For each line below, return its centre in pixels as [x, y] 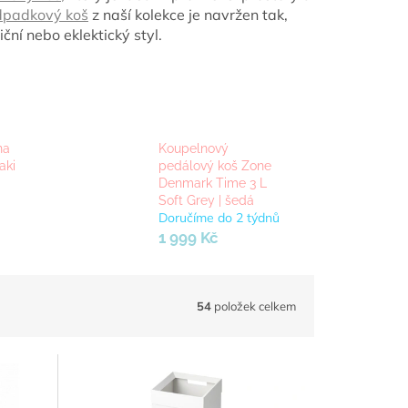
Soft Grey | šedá [206, 201]
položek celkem [254, 306]
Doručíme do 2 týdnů [219, 218]
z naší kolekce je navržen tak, [188, 14]
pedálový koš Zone [214, 166]
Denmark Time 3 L [212, 184]
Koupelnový [193, 149]
